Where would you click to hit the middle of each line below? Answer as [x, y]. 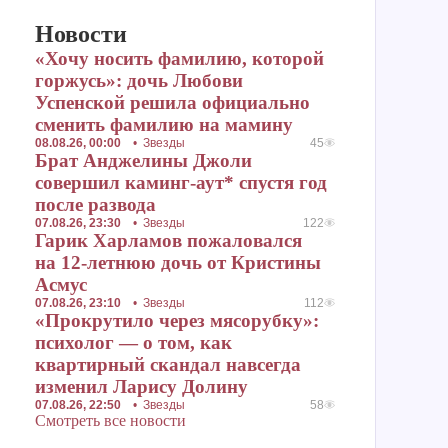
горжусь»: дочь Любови [139, 80]
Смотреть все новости [110, 420]
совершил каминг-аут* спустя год [181, 182]
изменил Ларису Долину [141, 386]
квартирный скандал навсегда [168, 364]
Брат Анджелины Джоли [143, 160]
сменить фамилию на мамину [164, 124]
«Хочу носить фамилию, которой [179, 58]
